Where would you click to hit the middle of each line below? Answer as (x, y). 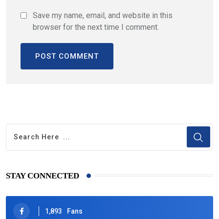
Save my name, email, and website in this (103, 15)
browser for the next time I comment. (96, 27)
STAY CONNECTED (43, 175)
